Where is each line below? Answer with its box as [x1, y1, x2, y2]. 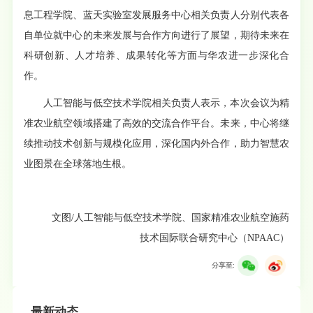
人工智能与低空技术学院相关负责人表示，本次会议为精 [43, 97, 289, 108]
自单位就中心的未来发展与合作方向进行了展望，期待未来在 [24, 29, 289, 41]
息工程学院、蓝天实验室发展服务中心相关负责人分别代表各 [24, 9, 289, 20]
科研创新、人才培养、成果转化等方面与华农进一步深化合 [24, 50, 289, 61]
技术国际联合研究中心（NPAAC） [139, 232, 289, 243]
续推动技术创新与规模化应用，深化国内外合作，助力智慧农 [24, 138, 289, 149]
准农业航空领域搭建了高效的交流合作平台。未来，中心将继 [24, 117, 289, 129]
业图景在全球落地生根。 [24, 158, 132, 169]
